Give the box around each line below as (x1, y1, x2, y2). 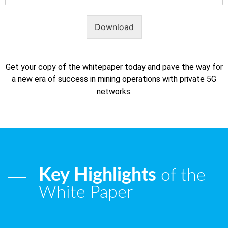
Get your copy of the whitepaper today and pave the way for (5, 62, 223, 72)
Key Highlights (39, 166, 156, 185)
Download (94, 22, 134, 33)
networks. (96, 87, 132, 97)
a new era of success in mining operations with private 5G (12, 74, 216, 84)
